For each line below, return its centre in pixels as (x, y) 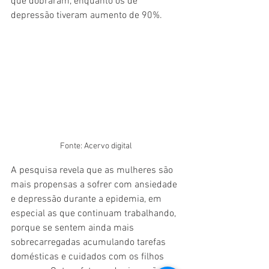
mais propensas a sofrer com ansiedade (95, 185)
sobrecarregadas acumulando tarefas (89, 243)
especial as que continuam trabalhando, (95, 214)
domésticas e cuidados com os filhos (89, 257)
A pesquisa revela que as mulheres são (93, 171)
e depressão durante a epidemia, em (87, 199)
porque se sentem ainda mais (74, 228)
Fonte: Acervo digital (96, 146)
